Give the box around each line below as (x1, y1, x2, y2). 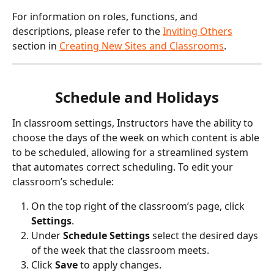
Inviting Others (163, 24, 232, 38)
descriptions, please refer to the (12, 24, 163, 38)
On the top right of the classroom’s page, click (31, 199, 247, 213)
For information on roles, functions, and (12, 10, 200, 23)
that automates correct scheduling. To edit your (12, 160, 235, 174)
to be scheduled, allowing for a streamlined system (12, 146, 251, 160)
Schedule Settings (63, 229, 150, 243)
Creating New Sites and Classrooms (59, 39, 224, 53)
